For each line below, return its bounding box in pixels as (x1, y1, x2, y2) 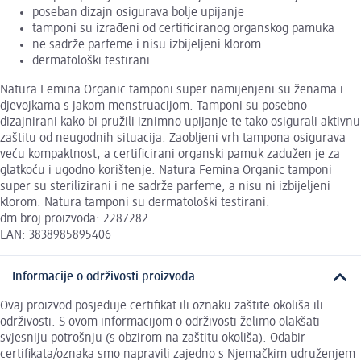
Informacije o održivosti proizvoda (12, 270, 195, 284)
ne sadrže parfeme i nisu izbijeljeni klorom (32, 38, 261, 52)
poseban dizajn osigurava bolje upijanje (32, 6, 244, 19)
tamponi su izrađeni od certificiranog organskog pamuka (32, 22, 334, 35)
